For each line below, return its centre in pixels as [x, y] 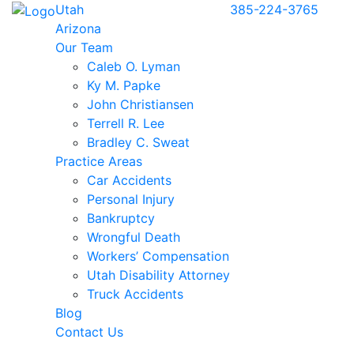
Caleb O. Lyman [134, 66]
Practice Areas [99, 161]
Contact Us [89, 332]
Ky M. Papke [124, 85]
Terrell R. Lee [126, 123]
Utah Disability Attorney [158, 275]
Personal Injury [131, 199]
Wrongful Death [134, 237]
